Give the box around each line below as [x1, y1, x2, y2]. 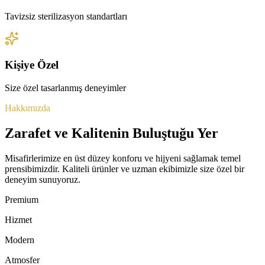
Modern [5, 234, 34, 245]
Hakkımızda [5, 102, 50, 113]
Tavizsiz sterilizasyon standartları [5, 11, 127, 21]
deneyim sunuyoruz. [5, 174, 80, 185]
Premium [5, 194, 38, 205]
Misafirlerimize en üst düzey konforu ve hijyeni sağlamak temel [5, 153, 241, 163]
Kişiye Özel [5, 59, 59, 72]
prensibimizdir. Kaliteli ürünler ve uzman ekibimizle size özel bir [5, 163, 244, 174]
